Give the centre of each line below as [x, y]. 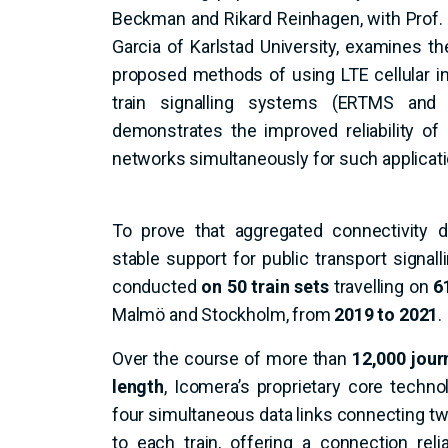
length [138, 386]
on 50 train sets [265, 286]
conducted [157, 286]
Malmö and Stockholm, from [223, 314]
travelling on [381, 286]
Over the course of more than [232, 358]
